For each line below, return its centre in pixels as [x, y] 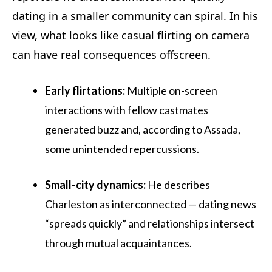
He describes [178, 184]
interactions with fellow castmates [127, 110]
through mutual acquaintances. [118, 243]
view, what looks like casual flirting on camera [131, 35]
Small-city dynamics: [95, 184]
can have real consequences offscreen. [111, 54]
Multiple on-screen [171, 90]
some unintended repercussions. [122, 148]
